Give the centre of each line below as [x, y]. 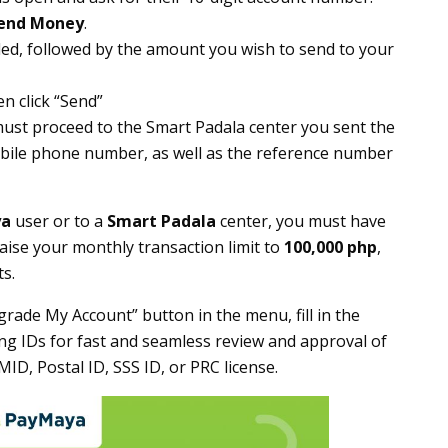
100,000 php [330, 247]
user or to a [59, 221]
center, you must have [301, 221]
